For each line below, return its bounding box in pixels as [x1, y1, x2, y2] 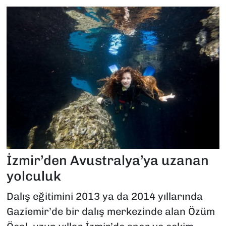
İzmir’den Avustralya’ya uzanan [6, 152, 209, 169]
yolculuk [6, 168, 61, 185]
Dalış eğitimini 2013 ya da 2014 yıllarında [6, 190, 203, 202]
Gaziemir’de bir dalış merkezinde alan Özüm [6, 205, 215, 217]
